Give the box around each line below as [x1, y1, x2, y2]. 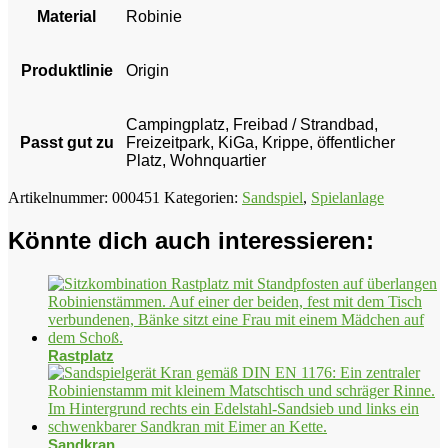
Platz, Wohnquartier [126, 152, 266, 170]
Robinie [126, 8, 182, 26]
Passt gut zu [19, 134, 114, 152]
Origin [126, 62, 169, 80]
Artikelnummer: [8, 189, 112, 207]
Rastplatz [48, 347, 114, 365]
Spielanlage [311, 189, 384, 207]
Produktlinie [20, 62, 113, 80]
